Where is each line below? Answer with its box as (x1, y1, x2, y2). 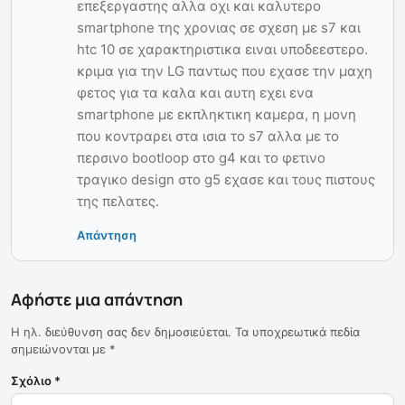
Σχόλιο (11, 373, 54, 389)
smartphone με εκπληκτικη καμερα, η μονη (77, 106, 356, 124)
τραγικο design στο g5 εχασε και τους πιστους (77, 171, 375, 189)
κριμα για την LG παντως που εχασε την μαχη (77, 62, 372, 80)
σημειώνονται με (11, 342, 109, 357)
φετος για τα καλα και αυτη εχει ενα (77, 84, 314, 102)
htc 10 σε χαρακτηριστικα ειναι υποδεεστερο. (77, 41, 368, 59)
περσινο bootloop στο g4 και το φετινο (77, 149, 325, 167)
